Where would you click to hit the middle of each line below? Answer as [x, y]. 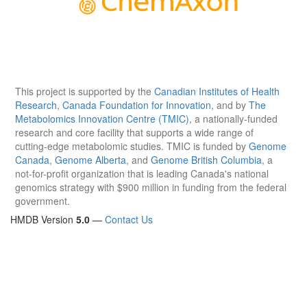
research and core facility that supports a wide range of [134, 132]
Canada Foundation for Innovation [137, 105]
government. [42, 200]
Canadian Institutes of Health [217, 91]
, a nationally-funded [233, 118]
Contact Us [129, 219]
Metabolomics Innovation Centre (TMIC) [102, 118]
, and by [230, 105]
